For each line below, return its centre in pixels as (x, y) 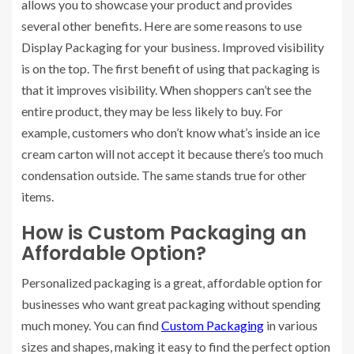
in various (291, 325)
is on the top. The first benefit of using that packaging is (171, 68)
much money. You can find (91, 325)
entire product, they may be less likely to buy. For (152, 111)
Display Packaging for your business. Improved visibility (173, 47)
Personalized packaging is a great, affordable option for (172, 282)
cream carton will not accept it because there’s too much (172, 153)
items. (38, 196)
